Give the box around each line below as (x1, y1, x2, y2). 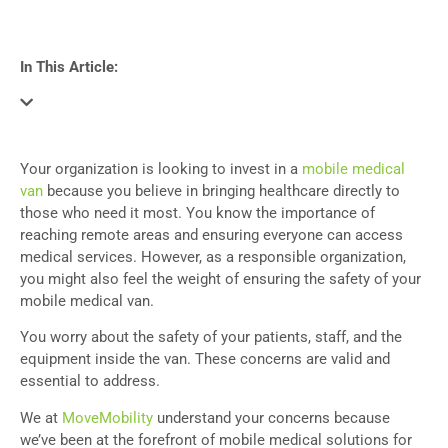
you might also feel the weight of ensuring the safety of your (20, 270, 421, 288)
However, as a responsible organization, (141, 248, 406, 266)
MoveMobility (62, 408, 153, 427)
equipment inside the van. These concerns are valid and (20, 350, 390, 369)
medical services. (20, 248, 141, 266)
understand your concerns (153, 408, 330, 427)
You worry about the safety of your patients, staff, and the (20, 328, 402, 347)
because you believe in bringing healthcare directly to (43, 182, 400, 200)
